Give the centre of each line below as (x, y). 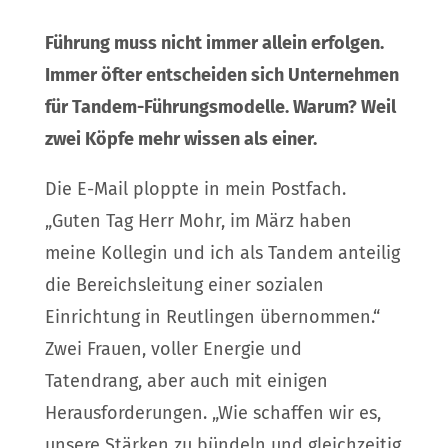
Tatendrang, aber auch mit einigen (186, 380)
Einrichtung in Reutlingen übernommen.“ (212, 316)
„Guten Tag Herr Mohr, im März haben (198, 220)
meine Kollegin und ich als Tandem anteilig (222, 252)
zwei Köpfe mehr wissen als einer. (180, 138)
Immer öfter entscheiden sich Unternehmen (221, 74)
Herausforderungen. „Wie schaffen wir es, (212, 412)
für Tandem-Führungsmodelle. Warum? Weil (220, 106)
